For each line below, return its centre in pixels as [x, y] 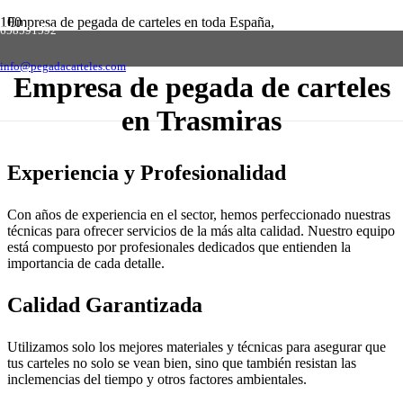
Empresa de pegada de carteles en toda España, [141, 22]
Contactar [242, 38]
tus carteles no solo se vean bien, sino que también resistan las [182, 363]
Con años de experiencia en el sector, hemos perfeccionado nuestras [199, 215]
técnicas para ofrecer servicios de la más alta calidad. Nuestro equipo [201, 231]
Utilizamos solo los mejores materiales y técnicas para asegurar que [197, 347]
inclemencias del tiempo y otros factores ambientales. [157, 380]
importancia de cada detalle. [86, 264]
